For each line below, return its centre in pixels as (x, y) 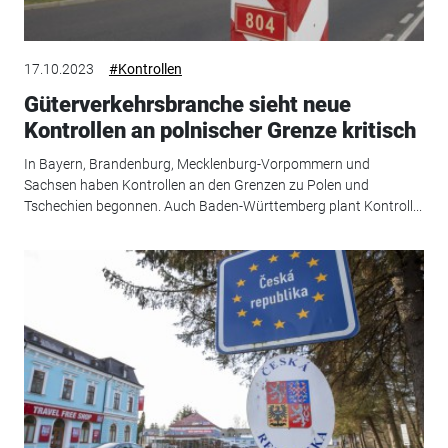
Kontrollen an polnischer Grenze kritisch (219, 130)
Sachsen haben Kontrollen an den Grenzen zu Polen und (196, 185)
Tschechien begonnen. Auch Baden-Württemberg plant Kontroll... (222, 206)
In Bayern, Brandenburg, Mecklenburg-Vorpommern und (196, 164)
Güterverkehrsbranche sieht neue (187, 104)
